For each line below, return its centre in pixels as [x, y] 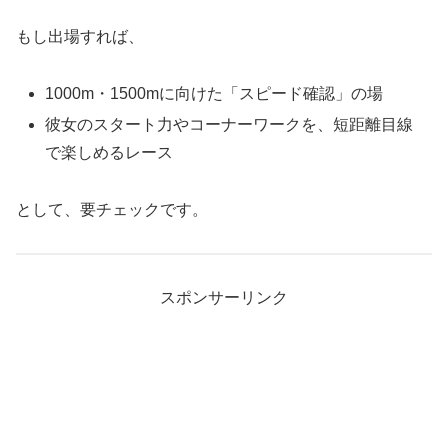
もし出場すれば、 [80, 37]
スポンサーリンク [224, 297]
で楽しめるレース [109, 153]
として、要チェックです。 [112, 210]
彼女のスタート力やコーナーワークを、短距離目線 [229, 125]
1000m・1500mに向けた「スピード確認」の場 [214, 94]
